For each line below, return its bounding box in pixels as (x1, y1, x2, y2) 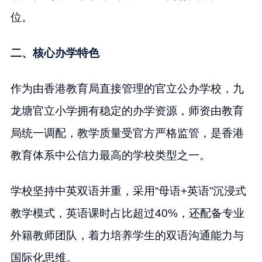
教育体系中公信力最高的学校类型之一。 (10, 149, 211, 161)
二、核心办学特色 (10, 46, 99, 59)
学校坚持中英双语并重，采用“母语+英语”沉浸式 (10, 184, 246, 197)
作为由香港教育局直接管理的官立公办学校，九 (10, 82, 244, 95)
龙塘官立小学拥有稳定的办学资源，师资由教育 (10, 104, 244, 117)
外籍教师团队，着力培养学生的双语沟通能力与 (10, 229, 244, 242)
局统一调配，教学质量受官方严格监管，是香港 (10, 126, 244, 139)
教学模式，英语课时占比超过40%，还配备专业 (10, 206, 244, 219)
